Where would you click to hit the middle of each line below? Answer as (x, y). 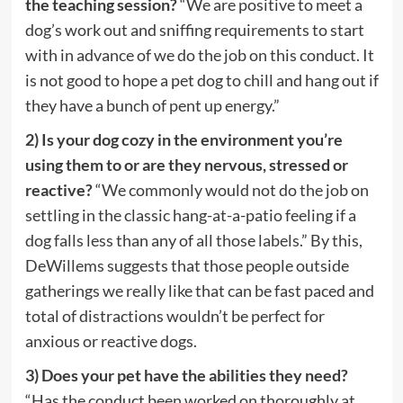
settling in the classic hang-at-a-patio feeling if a (190, 215)
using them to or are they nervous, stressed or (186, 164)
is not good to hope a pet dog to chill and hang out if (201, 80)
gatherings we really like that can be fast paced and (199, 290)
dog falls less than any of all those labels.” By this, (193, 240)
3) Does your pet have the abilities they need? (186, 375)
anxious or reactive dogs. (111, 340)
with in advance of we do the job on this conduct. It (199, 54)
